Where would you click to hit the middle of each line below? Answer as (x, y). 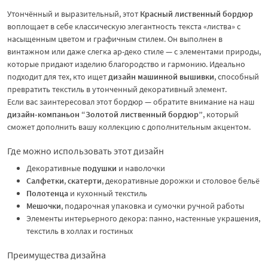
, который (221, 114)
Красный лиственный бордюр (197, 13)
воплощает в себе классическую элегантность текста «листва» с (124, 26)
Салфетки (45, 180)
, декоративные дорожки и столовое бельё (181, 180)
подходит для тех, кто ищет (58, 76)
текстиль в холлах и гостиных (80, 231)
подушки (100, 168)
